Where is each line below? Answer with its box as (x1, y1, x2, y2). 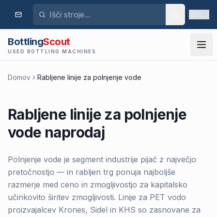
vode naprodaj (8, 124, 105, 141)
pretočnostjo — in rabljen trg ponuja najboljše (8, 167, 175, 177)
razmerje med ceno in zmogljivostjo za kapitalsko (8, 180, 187, 189)
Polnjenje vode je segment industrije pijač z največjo (8, 155, 196, 164)
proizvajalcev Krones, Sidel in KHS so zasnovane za (8, 205, 201, 215)
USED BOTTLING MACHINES (8, 48, 96, 54)
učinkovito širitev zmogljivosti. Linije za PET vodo (8, 192, 186, 202)
